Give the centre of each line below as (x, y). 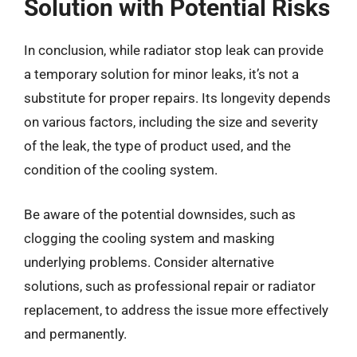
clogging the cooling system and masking (149, 238)
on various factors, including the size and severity (171, 122)
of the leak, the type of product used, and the (157, 146)
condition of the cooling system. (121, 170)
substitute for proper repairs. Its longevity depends (177, 98)
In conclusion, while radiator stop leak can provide (174, 50)
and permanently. (75, 333)
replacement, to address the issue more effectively (176, 310)
